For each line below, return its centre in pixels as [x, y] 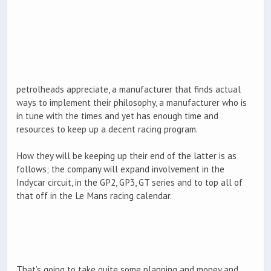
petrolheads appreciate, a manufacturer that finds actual [129, 89]
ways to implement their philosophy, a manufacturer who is [132, 102]
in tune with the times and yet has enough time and [117, 116]
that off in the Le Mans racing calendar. [94, 195]
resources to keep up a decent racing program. [107, 129]
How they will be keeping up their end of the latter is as [126, 155]
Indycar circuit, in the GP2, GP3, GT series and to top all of [129, 182]
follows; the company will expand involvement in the [120, 169]
